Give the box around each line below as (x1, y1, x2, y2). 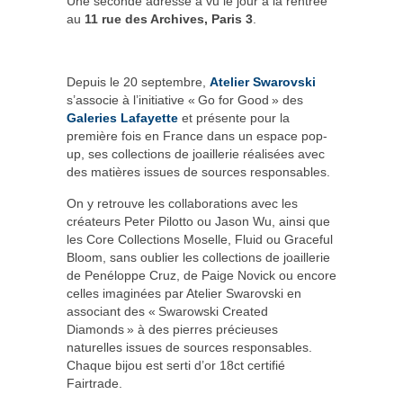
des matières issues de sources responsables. (67, 165, 330, 180)
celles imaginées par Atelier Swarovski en (67, 286, 301, 301)
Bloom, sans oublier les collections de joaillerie (67, 250, 330, 265)
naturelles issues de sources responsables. (67, 340, 312, 355)
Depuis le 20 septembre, (67, 75, 210, 90)
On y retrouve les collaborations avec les (67, 196, 298, 211)
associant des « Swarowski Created (67, 304, 268, 319)
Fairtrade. (67, 376, 122, 391)
